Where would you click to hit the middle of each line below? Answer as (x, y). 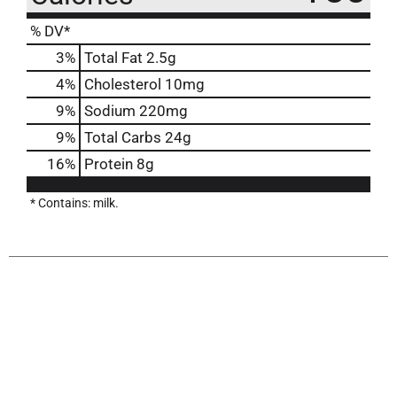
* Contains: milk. (74, 202)
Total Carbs (123, 137)
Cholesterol (123, 84)
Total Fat (113, 57)
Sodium (110, 110)
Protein (109, 163)
